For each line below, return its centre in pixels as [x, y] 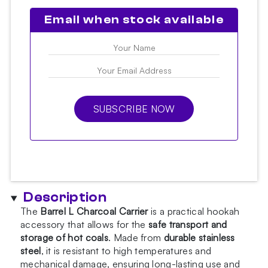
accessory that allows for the [85, 225]
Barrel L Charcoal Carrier [94, 211]
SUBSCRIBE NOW [134, 109]
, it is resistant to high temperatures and [126, 251]
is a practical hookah [194, 211]
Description [65, 198]
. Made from [136, 238]
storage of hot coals [65, 238]
